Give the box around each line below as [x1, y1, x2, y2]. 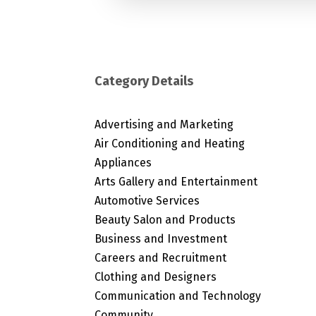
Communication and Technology [95, 288, 262, 303]
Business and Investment [95, 231, 228, 245]
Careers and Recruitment [95, 250, 227, 265]
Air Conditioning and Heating [95, 136, 245, 150]
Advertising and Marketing [95, 117, 234, 131]
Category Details [95, 73, 194, 89]
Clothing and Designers [95, 269, 217, 284]
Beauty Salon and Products [95, 212, 236, 226]
